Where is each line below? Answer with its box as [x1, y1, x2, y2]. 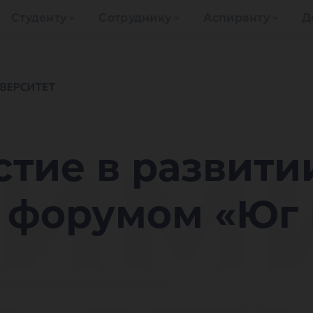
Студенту [10, 11, 67, 24]
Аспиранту [203, 11, 270, 24]
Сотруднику [99, 11, 172, 24]
